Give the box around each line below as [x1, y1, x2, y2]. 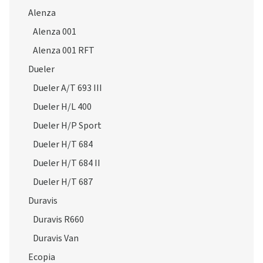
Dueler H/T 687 [33, 176, 93, 188]
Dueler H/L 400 [33, 100, 92, 113]
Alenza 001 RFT [33, 44, 95, 57]
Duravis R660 [33, 213, 84, 226]
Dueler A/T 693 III [33, 82, 102, 95]
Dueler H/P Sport [33, 119, 102, 132]
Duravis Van [33, 232, 79, 245]
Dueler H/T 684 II [33, 157, 100, 170]
